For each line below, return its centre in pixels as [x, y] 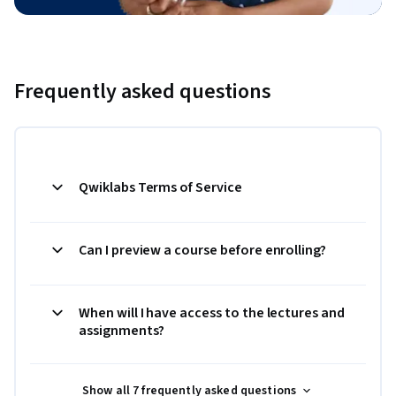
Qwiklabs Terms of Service [160, 188]
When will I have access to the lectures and [212, 313]
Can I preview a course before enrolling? [203, 251]
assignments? [122, 331]
